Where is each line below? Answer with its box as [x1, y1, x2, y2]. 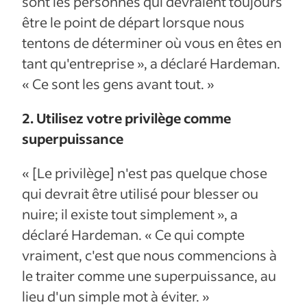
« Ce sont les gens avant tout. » [22, 74, 214, 93]
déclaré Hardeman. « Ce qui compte [22, 225, 245, 243]
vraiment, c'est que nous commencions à [22, 245, 277, 264]
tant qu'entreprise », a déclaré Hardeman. [22, 53, 280, 72]
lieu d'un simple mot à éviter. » [22, 286, 210, 305]
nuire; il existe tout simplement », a [22, 204, 238, 223]
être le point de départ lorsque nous [22, 12, 245, 31]
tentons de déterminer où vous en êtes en [22, 33, 282, 51]
